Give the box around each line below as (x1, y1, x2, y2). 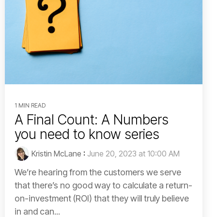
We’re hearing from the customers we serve (15, 167, 181, 178)
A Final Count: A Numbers (15, 111, 169, 128)
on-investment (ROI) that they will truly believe (15, 193, 189, 204)
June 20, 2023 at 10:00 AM (87, 149, 180, 159)
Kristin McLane (31, 149, 81, 159)
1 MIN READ (15, 102, 46, 109)
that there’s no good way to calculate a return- (15, 180, 192, 191)
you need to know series (15, 126, 159, 143)
